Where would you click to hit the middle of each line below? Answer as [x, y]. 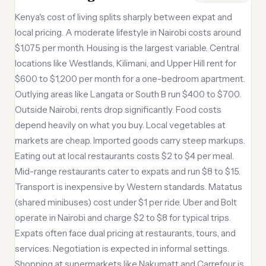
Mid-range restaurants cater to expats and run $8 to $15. [128, 171]
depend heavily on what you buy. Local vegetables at [120, 125]
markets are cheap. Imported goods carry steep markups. [130, 140]
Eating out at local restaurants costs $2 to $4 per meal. [124, 156]
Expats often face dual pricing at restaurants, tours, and [125, 233]
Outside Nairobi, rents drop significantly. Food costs [118, 110]
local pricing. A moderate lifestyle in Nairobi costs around [128, 32]
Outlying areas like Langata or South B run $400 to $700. [128, 94]
